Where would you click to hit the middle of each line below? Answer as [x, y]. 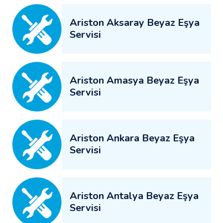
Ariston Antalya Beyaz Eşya [134, 196]
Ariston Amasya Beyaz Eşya [134, 80]
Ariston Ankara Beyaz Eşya [132, 138]
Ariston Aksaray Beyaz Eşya [135, 22]
